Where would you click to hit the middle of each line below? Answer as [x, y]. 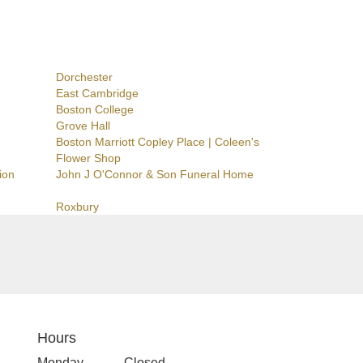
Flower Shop [88, 158]
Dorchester [84, 77]
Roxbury [77, 207]
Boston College [94, 110]
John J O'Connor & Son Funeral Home [154, 175]
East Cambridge [97, 94]
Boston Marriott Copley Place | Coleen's [157, 142]
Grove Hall [83, 126]
